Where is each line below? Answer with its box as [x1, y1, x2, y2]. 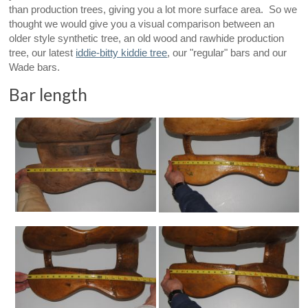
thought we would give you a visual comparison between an [9, 19, 275, 30]
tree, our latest [9, 47, 76, 59]
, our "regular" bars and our [167, 47, 287, 59]
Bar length [9, 84, 88, 104]
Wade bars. [9, 62, 60, 74]
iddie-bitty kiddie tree [76, 47, 168, 59]
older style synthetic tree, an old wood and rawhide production [9, 33, 285, 45]
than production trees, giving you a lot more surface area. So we [9, 4, 298, 16]
